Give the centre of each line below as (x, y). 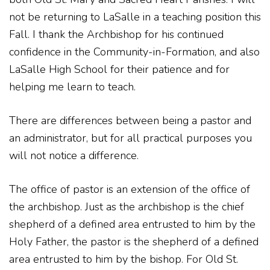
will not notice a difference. (74, 156)
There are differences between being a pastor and (130, 121)
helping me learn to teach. (72, 87)
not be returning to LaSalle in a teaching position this (135, 17)
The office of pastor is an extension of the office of (130, 190)
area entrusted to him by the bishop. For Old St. (124, 259)
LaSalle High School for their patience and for (119, 70)
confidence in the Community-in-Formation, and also (134, 52)
